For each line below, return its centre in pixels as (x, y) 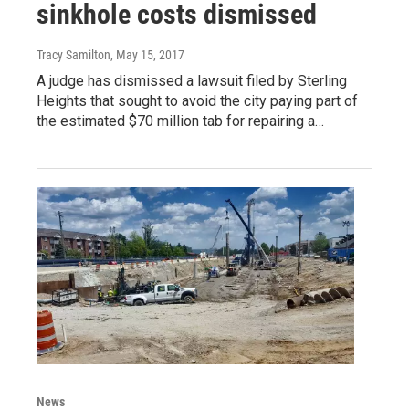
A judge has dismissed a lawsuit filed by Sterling (192, 81)
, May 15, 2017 (147, 55)
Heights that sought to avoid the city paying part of (197, 101)
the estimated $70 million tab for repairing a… (180, 121)
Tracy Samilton (73, 55)
